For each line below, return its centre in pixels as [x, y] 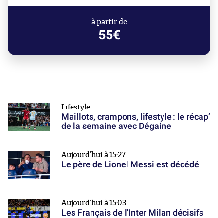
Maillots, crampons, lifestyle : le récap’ [136, 117]
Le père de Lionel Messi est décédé [130, 164]
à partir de [109, 22]
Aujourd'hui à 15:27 [93, 155]
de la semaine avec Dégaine [116, 126]
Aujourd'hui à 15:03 [94, 203]
